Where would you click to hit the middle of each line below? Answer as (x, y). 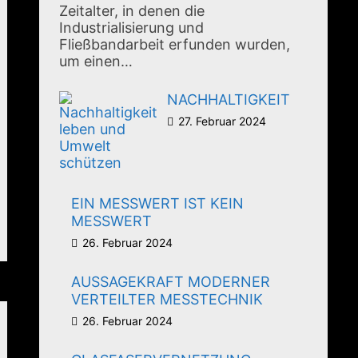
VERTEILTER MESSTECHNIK (167, 300)
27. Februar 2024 (223, 121)
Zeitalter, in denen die (132, 11)
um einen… (96, 62)
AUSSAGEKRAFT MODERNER (171, 282)
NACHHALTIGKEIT (229, 100)
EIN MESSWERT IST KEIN (158, 204)
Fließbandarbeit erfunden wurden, (175, 45)
